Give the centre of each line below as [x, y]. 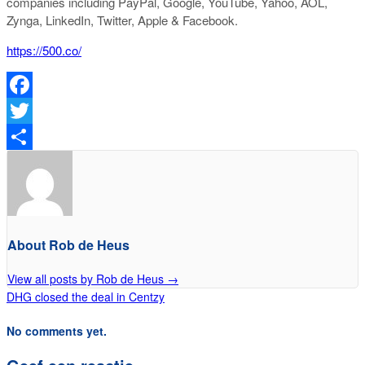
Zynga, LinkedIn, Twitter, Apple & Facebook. [122, 20]
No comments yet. [57, 330]
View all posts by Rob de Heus [87, 278]
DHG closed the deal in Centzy [86, 296]
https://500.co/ [44, 50]
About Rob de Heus [68, 245]
